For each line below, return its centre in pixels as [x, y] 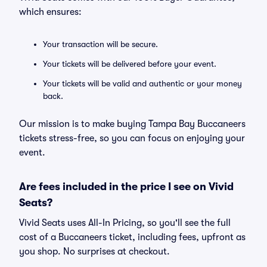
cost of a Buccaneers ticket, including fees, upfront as [132, 237]
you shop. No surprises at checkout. [94, 252]
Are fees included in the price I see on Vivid [126, 187]
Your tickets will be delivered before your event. [130, 64]
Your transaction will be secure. [100, 44]
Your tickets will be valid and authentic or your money [142, 83]
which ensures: [50, 12]
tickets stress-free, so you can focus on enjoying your [132, 138]
